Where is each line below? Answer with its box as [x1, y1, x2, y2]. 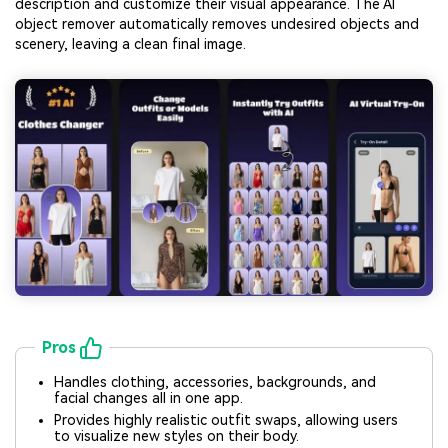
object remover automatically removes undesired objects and [15, 15, 419, 32]
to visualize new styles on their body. [54, 428, 300, 445]
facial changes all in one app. [54, 390, 244, 407]
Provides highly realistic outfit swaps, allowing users [54, 412, 399, 429]
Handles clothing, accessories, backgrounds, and [54, 374, 377, 391]
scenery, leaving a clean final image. [15, 35, 246, 52]
